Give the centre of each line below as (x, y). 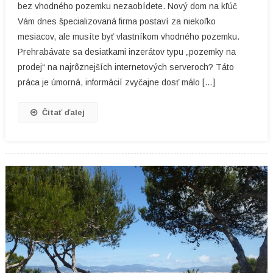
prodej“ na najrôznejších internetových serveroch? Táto (126, 67)
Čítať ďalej (63, 112)
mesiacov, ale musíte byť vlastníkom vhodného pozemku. (128, 36)
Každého (244, 21)
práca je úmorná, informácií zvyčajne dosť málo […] (116, 82)
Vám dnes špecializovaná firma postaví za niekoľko (116, 21)
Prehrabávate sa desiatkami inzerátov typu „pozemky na (126, 51)
